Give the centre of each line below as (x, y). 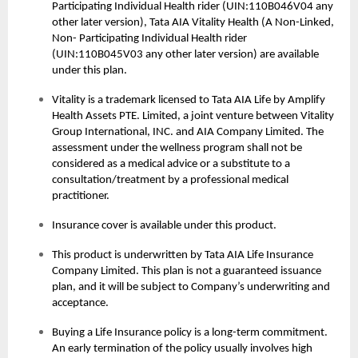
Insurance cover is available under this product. (164, 226)
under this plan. (89, 71)
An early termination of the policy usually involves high (182, 349)
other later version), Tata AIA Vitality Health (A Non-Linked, (193, 23)
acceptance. (80, 304)
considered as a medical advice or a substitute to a (171, 165)
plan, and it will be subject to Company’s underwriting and (191, 288)
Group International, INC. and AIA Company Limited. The (188, 133)
